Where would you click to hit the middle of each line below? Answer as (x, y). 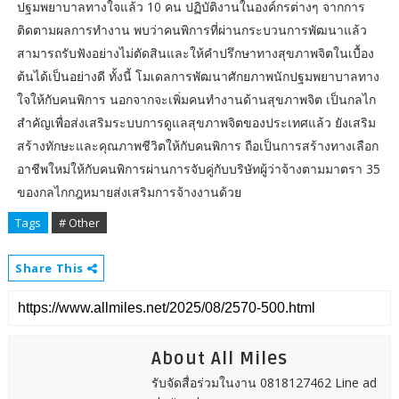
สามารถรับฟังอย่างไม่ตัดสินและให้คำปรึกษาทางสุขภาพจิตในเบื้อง (195, 53)
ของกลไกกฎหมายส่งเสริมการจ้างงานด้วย (129, 192)
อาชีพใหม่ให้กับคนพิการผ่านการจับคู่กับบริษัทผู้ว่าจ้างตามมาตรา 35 (198, 169)
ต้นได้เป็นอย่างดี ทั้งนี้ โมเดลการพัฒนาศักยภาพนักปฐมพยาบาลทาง (198, 77)
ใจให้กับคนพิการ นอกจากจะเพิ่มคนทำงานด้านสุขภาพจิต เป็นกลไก (196, 100)
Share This (51, 269)
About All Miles (219, 359)
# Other (79, 223)
